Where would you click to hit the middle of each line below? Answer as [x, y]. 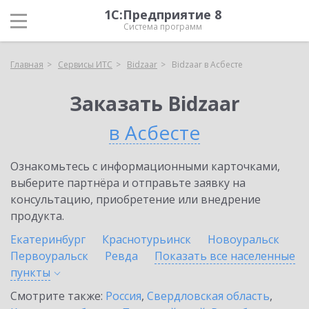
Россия [123, 296]
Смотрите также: [58, 296]
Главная [27, 64]
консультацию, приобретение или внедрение [136, 199]
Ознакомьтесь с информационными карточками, [145, 166]
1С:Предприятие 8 [163, 14]
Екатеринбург [48, 239]
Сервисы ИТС [85, 64]
